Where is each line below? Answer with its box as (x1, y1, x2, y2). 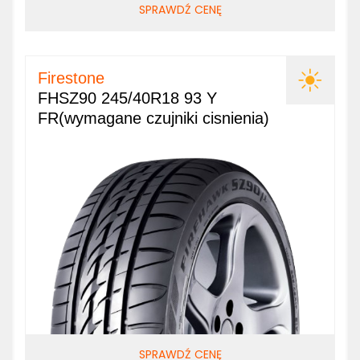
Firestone (38, 69, 104, 87)
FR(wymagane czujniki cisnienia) (38, 109, 269, 127)
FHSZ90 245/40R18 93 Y (38, 89, 217, 107)
